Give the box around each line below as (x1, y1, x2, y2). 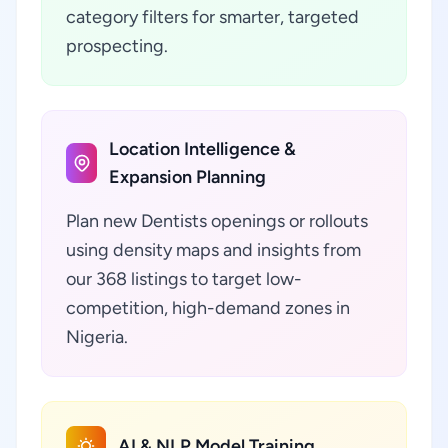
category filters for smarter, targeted (66, 6, 359, 28)
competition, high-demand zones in (66, 297, 350, 319)
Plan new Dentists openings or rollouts (66, 210, 368, 232)
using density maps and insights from (66, 239, 361, 261)
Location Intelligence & (109, 138, 297, 160)
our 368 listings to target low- (66, 268, 302, 290)
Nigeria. (66, 326, 128, 348)
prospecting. (66, 35, 168, 57)
